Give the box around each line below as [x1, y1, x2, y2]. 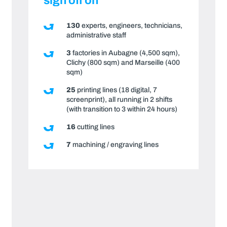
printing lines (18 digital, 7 [75, 86, 157, 94]
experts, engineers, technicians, [80, 21, 182, 29]
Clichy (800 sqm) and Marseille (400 [66, 58, 180, 66]
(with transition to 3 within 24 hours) [66, 105, 177, 113]
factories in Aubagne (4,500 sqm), [70, 49, 180, 57]
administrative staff [66, 31, 126, 39]
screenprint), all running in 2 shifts [66, 95, 172, 103]
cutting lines [75, 123, 115, 131]
